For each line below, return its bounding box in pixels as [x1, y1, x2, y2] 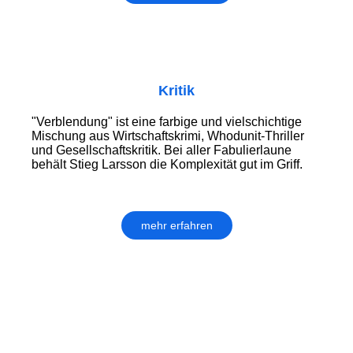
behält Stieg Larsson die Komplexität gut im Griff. [32, 157, 303, 171]
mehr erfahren [140, 218, 213, 232]
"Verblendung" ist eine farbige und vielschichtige [32, 114, 302, 128]
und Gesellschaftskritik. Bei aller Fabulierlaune [32, 143, 292, 157]
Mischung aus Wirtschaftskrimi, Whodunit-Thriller [32, 128, 304, 143]
